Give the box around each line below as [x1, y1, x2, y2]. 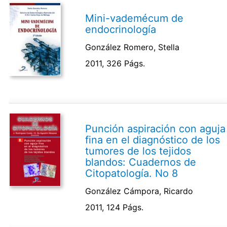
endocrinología [85, 23, 157, 35]
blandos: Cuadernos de [85, 156, 197, 168]
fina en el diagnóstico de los [85, 133, 220, 146]
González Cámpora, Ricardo [85, 185, 194, 196]
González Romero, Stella [85, 42, 180, 52]
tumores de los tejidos [85, 144, 192, 157]
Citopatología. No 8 [85, 167, 178, 179]
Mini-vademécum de [85, 12, 184, 24]
